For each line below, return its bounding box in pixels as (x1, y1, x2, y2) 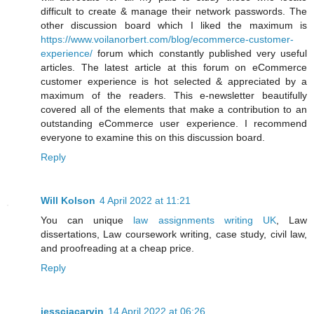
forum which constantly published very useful (93, 48, 307, 60)
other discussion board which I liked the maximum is (41, 20, 307, 32)
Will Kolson (41, 195, 95, 207)
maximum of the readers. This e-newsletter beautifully (41, 90, 307, 102)
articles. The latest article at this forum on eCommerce (41, 62, 307, 74)
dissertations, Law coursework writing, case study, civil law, (41, 228, 307, 240)
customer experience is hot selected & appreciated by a (41, 76, 307, 88)
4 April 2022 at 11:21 (100, 195, 191, 207)
